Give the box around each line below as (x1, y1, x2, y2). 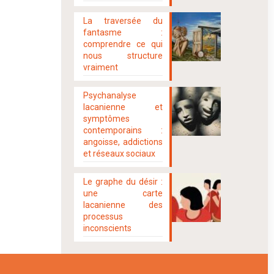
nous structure (83, 51, 163, 61)
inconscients (83, 223, 132, 233)
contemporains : (83, 125, 163, 135)
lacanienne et (83, 102, 163, 112)
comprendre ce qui (83, 39, 163, 49)
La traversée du (83, 16, 163, 26)
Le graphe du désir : (83, 177, 163, 187)
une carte (83, 188, 163, 198)
